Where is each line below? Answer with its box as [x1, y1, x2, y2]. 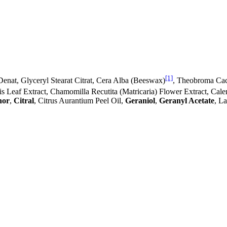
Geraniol [125, 96, 155, 105]
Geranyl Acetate [159, 96, 214, 105]
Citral [14, 96, 34, 105]
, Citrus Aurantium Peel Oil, [34, 96, 125, 105]
